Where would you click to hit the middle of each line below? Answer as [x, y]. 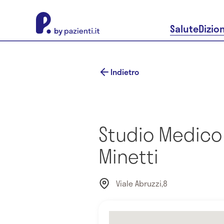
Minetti [128, 156]
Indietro [125, 72]
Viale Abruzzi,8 [141, 183]
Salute [184, 28]
